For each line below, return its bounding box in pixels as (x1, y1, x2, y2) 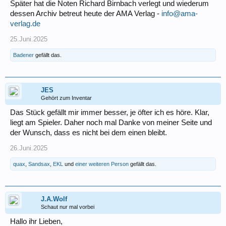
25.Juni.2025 (10, 35, 47, 43)
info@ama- (161, 10, 198, 18)
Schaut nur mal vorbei (41, 204, 94, 210)
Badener (13, 52, 34, 59)
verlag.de (10, 20, 40, 28)
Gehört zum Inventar (41, 95, 92, 101)
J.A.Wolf (41, 195, 67, 203)
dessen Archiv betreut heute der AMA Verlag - (10, 10, 161, 18)
